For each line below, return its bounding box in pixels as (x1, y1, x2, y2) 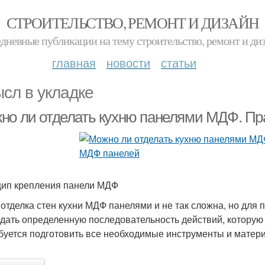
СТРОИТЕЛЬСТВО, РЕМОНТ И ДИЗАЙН (6, 12, 259, 33)
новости (106, 54, 150, 71)
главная (52, 54, 96, 71)
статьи (161, 54, 196, 71)
